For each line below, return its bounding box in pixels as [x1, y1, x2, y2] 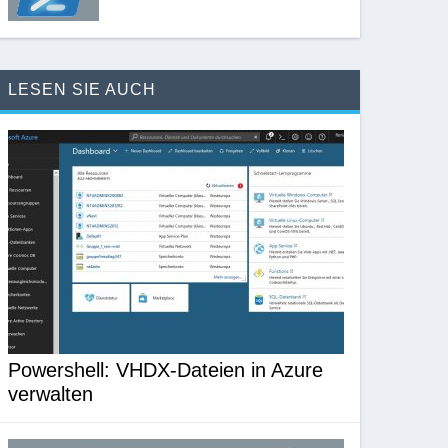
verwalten [8, 383, 94, 406]
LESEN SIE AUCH [8, 81, 157, 99]
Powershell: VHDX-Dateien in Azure [8, 359, 324, 382]
